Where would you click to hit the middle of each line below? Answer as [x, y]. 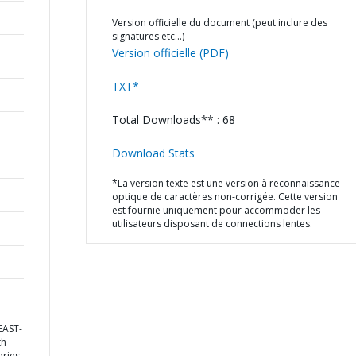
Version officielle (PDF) [170, 53]
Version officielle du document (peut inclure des [219, 23]
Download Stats [153, 153]
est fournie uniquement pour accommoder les [216, 210]
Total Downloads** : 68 [173, 120]
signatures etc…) [148, 36]
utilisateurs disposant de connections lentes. [212, 224]
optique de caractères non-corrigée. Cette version [224, 197]
